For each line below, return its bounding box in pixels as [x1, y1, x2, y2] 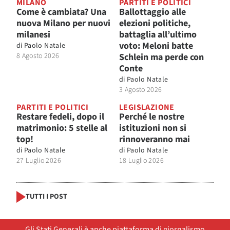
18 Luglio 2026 [119, 155, 164, 166]
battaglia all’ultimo [119, 28, 197, 41]
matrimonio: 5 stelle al [16, 121, 107, 135]
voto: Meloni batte [119, 39, 193, 52]
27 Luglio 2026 [16, 155, 61, 166]
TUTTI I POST [26, 191, 67, 202]
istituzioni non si [119, 121, 186, 135]
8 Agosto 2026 [16, 50, 60, 61]
